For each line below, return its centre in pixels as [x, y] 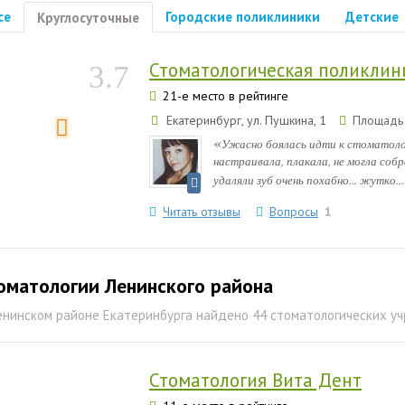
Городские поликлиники [243, 17]
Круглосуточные [88, 18]
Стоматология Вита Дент [255, 380]
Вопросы [294, 212]
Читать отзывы [202, 212]
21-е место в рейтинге [224, 96]
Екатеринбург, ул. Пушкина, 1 [246, 120]
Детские [372, 17]
